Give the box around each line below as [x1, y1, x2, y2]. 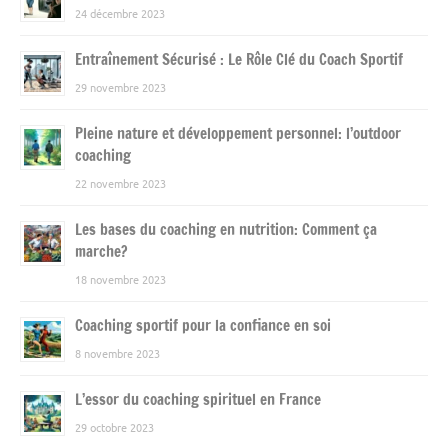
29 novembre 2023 [75, 78, 166, 95]
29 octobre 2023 [75, 418, 154, 435]
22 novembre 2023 [75, 174, 166, 191]
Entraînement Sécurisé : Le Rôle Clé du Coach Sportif [75, 48, 403, 70]
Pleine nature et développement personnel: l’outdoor [75, 122, 401, 144]
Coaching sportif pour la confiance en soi [75, 314, 331, 336]
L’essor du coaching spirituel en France [75, 388, 321, 410]
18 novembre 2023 [75, 270, 166, 287]
